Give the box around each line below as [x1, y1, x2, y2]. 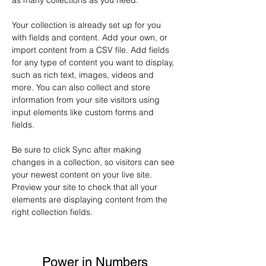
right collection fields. [12, 207, 95, 217]
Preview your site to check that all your [12, 182, 160, 192]
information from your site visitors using [12, 94, 162, 105]
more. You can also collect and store [12, 82, 153, 93]
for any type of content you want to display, [12, 57, 176, 68]
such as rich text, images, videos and [12, 69, 156, 80]
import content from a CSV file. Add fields [12, 45, 172, 55]
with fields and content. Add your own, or [12, 32, 170, 43]
